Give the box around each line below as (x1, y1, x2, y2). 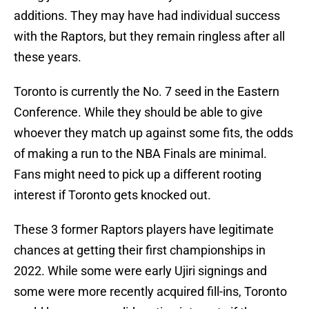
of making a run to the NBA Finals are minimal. (14, 146, 267, 161)
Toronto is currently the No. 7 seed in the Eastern (14, 84, 279, 99)
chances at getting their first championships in (14, 243, 266, 258)
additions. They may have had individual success (14, 8, 280, 23)
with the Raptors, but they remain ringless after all (14, 29, 285, 44)
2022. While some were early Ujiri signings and (14, 263, 267, 279)
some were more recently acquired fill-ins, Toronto (14, 284, 287, 299)
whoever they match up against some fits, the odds (14, 126, 293, 141)
